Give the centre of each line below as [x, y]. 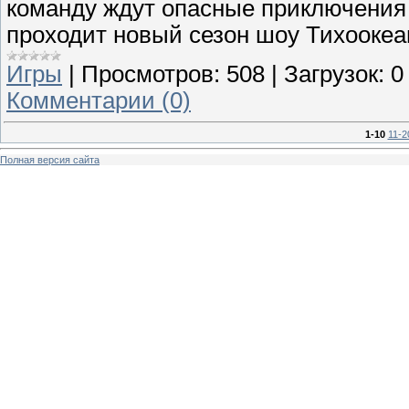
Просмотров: [151, 73]
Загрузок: [334, 73]
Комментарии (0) [99, 100]
